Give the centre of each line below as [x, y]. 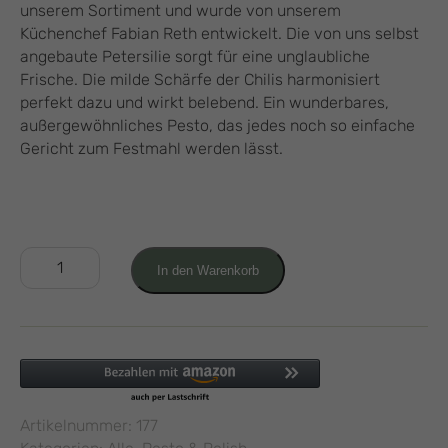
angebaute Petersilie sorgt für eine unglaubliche [195, 56]
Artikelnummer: [78, 425]
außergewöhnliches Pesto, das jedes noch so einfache [217, 125]
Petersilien [58, 257]
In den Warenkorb [207, 270]
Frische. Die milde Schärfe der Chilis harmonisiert [200, 79]
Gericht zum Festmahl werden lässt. [151, 148]
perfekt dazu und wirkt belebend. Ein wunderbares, [204, 102]
